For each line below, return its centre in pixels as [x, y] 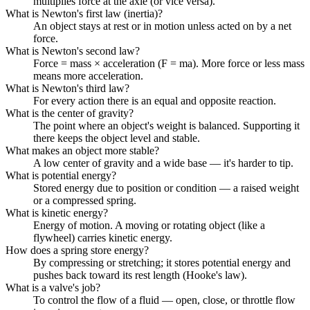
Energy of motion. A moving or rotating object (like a [149, 225]
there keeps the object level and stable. [117, 138]
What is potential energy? [61, 175]
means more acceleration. [88, 75]
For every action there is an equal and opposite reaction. [155, 100]
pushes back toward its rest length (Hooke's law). [140, 275]
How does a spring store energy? [77, 250]
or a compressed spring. [85, 200]
